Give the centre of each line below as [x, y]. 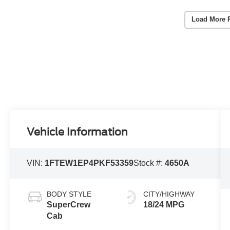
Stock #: [149, 163]
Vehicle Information [78, 132]
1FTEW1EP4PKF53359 [89, 163]
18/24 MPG [164, 204]
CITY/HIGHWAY [169, 194]
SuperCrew [69, 204]
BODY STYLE [69, 194]
